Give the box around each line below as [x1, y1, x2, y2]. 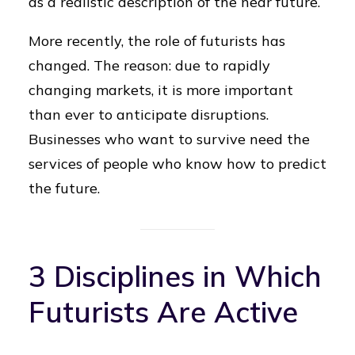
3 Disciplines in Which [29, 258, 322, 294]
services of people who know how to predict [29, 155, 326, 173]
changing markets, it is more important [29, 81, 293, 99]
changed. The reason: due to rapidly [29, 56, 270, 74]
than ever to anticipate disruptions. [29, 105, 269, 124]
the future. [29, 179, 100, 197]
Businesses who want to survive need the [29, 130, 310, 148]
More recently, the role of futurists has [29, 32, 285, 50]
